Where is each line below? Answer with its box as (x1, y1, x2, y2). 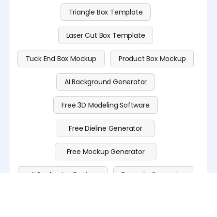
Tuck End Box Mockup (25, 54, 96, 64)
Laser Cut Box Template (66, 31, 145, 41)
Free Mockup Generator (66, 147, 145, 157)
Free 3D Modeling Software (62, 100, 150, 110)
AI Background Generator (64, 77, 147, 87)
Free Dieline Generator (69, 124, 142, 134)
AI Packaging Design (30, 170, 96, 180)
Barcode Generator (122, 170, 186, 180)
